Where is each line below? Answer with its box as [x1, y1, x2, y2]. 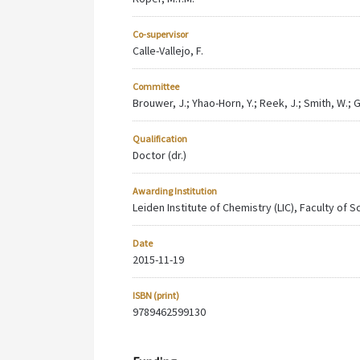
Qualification [133, 133, 187, 145]
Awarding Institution [133, 185, 217, 198]
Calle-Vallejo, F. [133, 43, 203, 59]
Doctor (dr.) [133, 148, 186, 163]
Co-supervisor [133, 28, 188, 41]
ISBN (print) [133, 289, 179, 302]
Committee [133, 80, 179, 93]
